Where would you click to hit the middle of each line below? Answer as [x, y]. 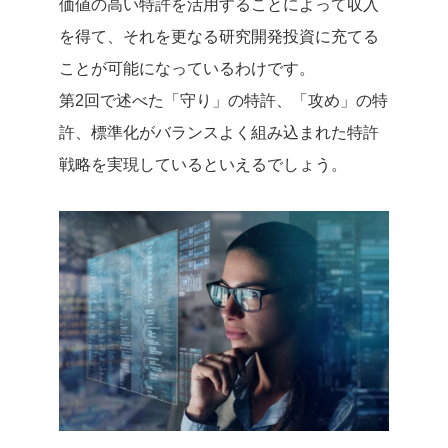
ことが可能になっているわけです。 [187, 68]
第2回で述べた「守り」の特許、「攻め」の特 [223, 100]
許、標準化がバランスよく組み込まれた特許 [219, 132]
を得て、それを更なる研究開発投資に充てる [219, 36]
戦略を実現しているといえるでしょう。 [203, 164]
